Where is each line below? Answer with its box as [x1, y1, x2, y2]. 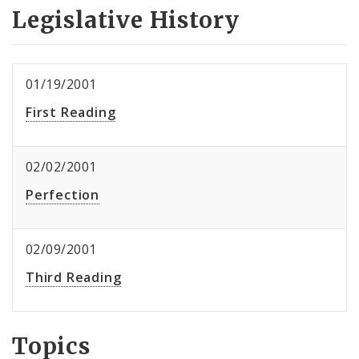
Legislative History [12, 6, 240, 35]
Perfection [26, 186, 99, 204]
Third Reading [26, 268, 122, 287]
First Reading [26, 103, 116, 122]
